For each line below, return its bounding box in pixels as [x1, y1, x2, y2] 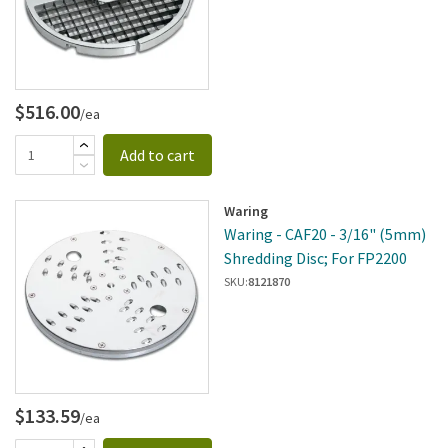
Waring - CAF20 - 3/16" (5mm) [224, 223, 426, 244]
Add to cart [120, 144, 195, 165]
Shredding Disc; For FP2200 [224, 247, 407, 268]
